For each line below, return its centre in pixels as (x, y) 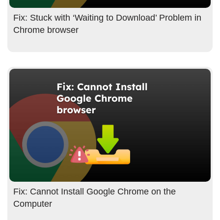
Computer (33, 204)
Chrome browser (46, 30)
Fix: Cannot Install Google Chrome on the (95, 192)
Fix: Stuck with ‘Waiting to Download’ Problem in (107, 17)
